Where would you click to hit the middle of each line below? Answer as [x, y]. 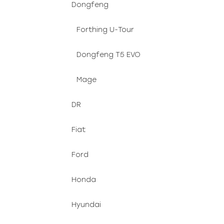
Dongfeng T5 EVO [108, 55]
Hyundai [86, 205]
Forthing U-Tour [105, 30]
